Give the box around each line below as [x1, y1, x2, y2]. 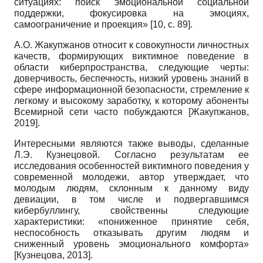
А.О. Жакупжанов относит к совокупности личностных [14, 39, 249, 50]
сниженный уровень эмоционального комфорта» [14, 238, 249, 249]
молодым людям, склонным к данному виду [14, 183, 249, 193]
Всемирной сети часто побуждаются [14, 106, 188, 117]
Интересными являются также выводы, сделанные [14, 138, 249, 149]
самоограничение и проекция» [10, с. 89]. [14, 19, 193, 29]
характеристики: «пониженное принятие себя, [14, 216, 249, 227]
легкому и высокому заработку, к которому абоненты [14, 95, 249, 106]
